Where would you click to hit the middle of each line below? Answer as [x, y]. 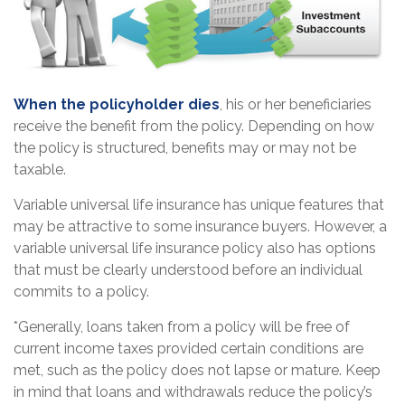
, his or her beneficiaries [296, 105]
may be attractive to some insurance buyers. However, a [200, 227]
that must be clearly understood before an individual [188, 270]
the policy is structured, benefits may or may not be [185, 148]
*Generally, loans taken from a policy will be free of [182, 327]
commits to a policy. [81, 292]
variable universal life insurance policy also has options [195, 249]
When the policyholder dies [117, 105]
